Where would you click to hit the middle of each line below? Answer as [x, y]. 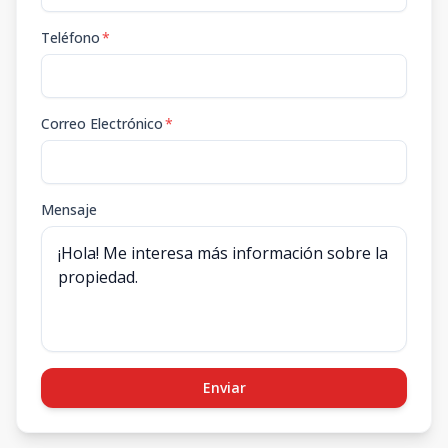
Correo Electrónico [102, 123]
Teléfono [70, 37]
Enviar [224, 387]
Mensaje [69, 209]
